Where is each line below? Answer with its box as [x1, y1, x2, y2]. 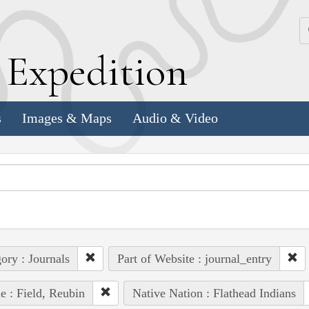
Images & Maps [22, 110, 112, 126]
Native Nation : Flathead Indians [132, 286, 296, 300]
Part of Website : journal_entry [117, 251, 272, 266]
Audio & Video [132, 110, 218, 126]
